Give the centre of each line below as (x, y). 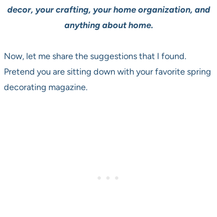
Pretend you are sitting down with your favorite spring (108, 72)
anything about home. (108, 25)
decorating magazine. (46, 87)
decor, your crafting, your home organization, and (108, 10)
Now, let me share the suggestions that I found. (95, 56)
